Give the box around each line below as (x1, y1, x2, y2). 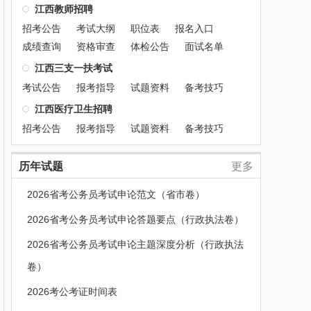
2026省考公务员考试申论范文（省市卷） (27, 189, 205, 200)
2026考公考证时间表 (27, 286, 117, 297)
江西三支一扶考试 (35, 62, 112, 74)
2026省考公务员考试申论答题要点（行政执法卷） (27, 214, 244, 225)
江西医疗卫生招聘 (35, 103, 112, 115)
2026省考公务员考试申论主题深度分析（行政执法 (27, 239, 244, 250)
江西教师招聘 (35, 3, 93, 15)
